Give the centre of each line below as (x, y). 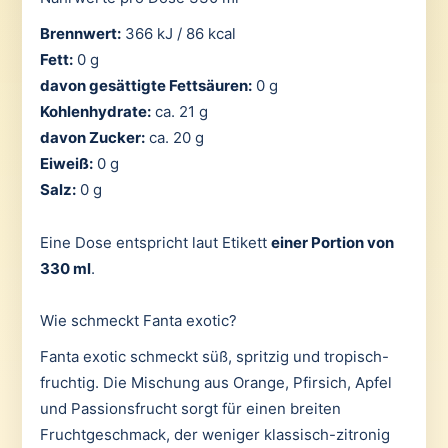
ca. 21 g (179, 112)
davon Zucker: (92, 138)
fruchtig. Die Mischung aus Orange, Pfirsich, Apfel (215, 383)
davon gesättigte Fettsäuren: (145, 86)
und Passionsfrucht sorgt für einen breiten (190, 409)
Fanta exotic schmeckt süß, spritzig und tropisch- (214, 357)
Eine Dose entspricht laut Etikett (155, 242)
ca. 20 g (174, 138)
